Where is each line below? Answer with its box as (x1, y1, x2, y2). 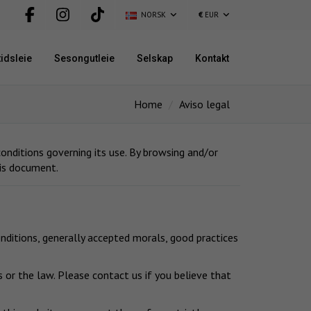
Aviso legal (179, 97, 230, 112)
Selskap (137, 53, 173, 65)
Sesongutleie (54, 53, 115, 65)
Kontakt (195, 53, 229, 65)
